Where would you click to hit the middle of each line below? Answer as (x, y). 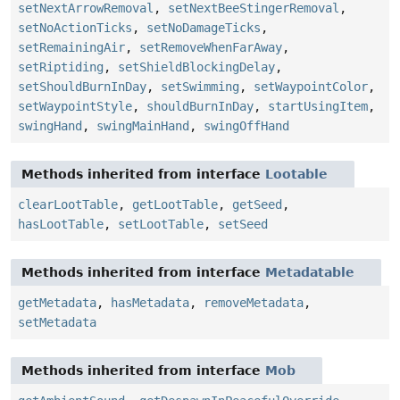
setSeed (243, 225)
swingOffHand (246, 126)
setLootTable (161, 225)
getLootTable (175, 205)
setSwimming (200, 87)
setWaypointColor (311, 87)
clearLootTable (68, 205)
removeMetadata (254, 303)
